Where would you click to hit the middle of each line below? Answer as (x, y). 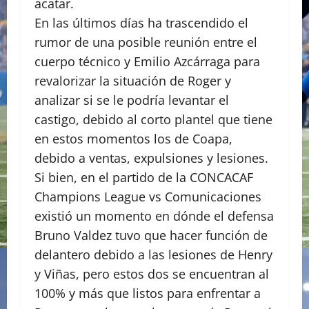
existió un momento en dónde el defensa (154, 216)
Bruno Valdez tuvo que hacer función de (151, 236)
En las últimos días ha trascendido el (141, 23)
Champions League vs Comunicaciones (148, 197)
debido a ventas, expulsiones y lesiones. (151, 158)
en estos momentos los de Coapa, (133, 139)
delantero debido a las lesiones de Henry (153, 255)
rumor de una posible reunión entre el (146, 42)
